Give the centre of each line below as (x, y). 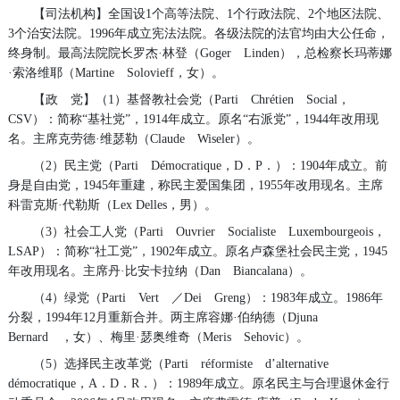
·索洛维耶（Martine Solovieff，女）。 (116, 72)
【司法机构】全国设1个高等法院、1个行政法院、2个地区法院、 (211, 13)
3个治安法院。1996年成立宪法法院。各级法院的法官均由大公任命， (198, 33)
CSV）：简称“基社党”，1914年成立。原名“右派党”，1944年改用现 (193, 119)
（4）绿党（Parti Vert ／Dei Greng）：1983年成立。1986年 (208, 297)
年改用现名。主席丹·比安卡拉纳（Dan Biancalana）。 (160, 271)
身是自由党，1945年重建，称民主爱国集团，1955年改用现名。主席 (195, 185)
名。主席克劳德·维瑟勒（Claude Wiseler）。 (133, 138)
